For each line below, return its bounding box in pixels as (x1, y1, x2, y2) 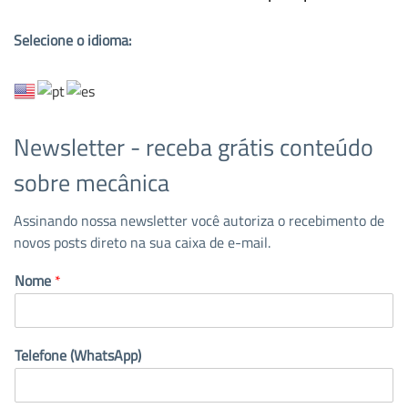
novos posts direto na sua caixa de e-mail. (14, 230, 270, 253)
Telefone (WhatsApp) (15, 343, 141, 366)
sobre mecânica (14, 164, 169, 200)
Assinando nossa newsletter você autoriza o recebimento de (14, 209, 384, 231)
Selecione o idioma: (14, 28, 131, 51)
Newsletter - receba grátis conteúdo (14, 128, 373, 165)
